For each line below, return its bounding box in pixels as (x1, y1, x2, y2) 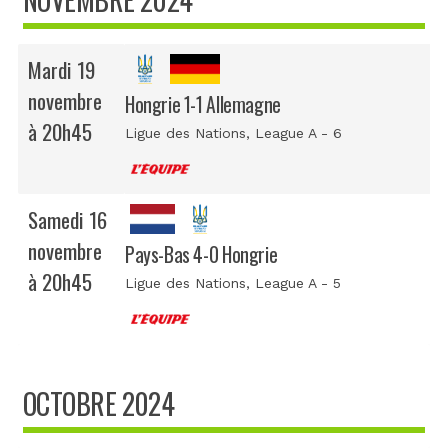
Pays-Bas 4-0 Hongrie (125, 240, 278, 270)
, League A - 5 (246, 275, 341, 292)
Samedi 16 (28, 204, 107, 236)
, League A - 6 (246, 125, 342, 142)
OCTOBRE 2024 (23, 383, 175, 425)
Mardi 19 (28, 54, 95, 86)
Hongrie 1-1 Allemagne (125, 90, 281, 120)
